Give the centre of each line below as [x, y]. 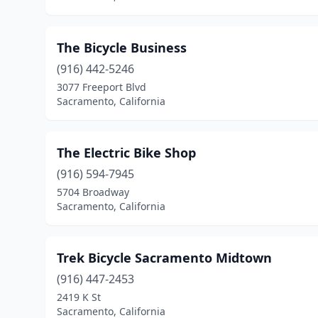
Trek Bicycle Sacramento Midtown [164, 258]
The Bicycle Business [122, 48]
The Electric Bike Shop [126, 153]
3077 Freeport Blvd [102, 87]
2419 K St [79, 297]
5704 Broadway [93, 192]
